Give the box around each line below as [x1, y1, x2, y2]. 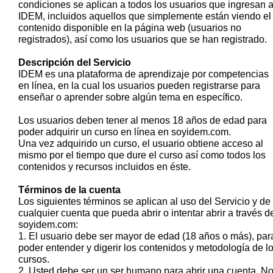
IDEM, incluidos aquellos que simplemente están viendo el [18, 10, 271, 21]
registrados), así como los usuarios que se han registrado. [18, 34, 267, 44]
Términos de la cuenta [18, 184, 121, 195]
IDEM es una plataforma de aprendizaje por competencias [18, 68, 269, 79]
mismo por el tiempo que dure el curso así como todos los [18, 149, 266, 160]
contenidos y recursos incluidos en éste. [18, 161, 191, 172]
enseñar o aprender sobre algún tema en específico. [18, 91, 243, 102]
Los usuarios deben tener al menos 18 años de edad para [18, 115, 267, 126]
